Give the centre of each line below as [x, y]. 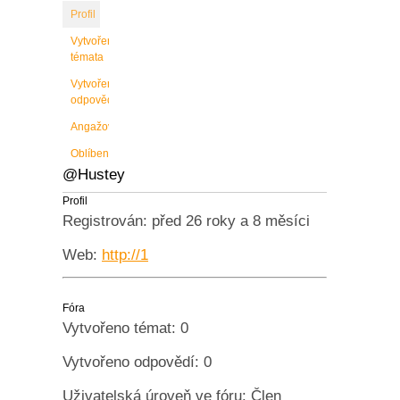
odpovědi [93, 100]
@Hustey [94, 175]
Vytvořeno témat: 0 [125, 328]
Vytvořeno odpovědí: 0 [137, 362]
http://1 [125, 255]
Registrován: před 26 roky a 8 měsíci [186, 221]
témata [87, 57]
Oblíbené [93, 154]
